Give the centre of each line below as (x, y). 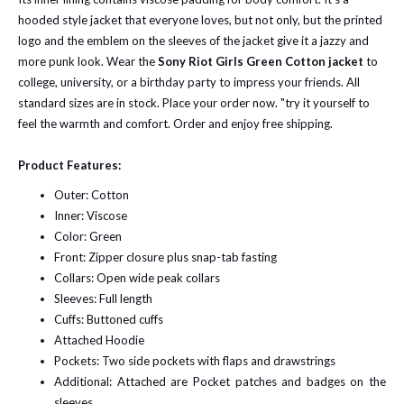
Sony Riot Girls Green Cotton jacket (261, 61)
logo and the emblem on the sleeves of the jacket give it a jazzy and (193, 41)
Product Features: (69, 165)
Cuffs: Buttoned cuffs (109, 319)
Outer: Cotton (92, 195)
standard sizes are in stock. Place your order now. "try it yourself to (194, 103)
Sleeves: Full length (103, 298)
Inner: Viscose (91, 216)
